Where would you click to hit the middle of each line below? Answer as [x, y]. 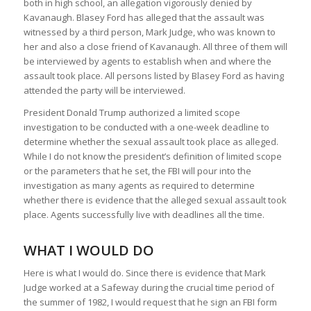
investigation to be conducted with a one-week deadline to [146, 127]
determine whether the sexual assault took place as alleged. [151, 142]
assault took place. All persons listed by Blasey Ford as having [153, 76]
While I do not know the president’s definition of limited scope [152, 157]
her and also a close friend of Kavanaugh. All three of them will [155, 47]
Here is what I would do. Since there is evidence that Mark [144, 273]
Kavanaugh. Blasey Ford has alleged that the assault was [144, 18]
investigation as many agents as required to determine [139, 186]
